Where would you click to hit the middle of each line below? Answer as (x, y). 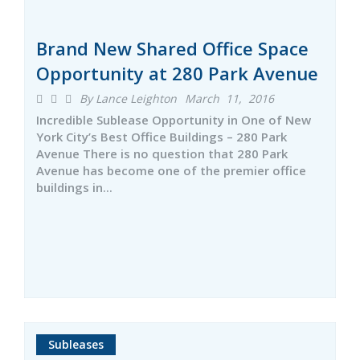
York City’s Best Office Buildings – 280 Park (162, 137)
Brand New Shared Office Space (172, 48)
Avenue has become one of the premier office (171, 170)
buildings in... (74, 187)
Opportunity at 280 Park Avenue (177, 73)
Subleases (76, 344)
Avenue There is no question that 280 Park (162, 153)
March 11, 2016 (229, 98)
